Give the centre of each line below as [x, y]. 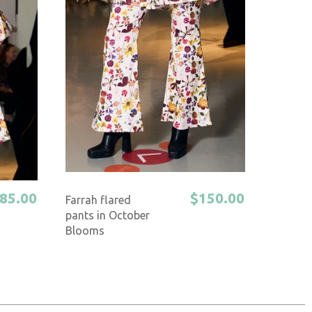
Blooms [85, 231]
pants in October [107, 216]
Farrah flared [98, 200]
